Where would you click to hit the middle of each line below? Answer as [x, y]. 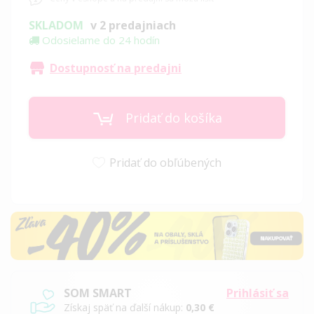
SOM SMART [98, 293]
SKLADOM [56, 26]
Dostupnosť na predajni [116, 68]
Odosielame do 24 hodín [100, 40]
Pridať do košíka [173, 118]
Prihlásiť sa [258, 293]
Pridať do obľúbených [165, 163]
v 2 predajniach [133, 26]
